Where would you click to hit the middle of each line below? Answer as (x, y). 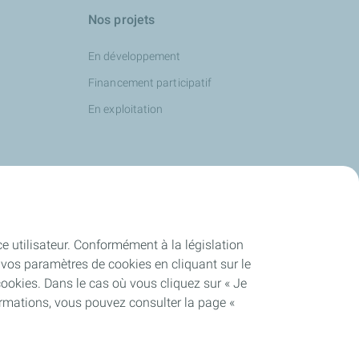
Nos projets (122, 20)
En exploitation (126, 109)
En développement (135, 56)
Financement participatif (150, 83)
